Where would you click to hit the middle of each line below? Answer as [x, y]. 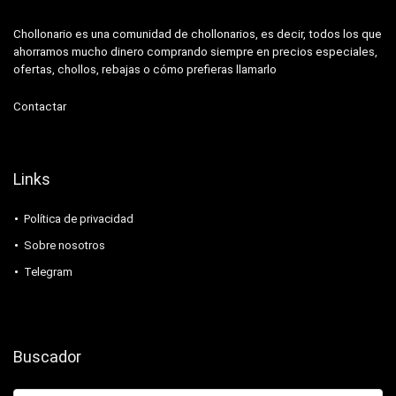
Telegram [48, 271]
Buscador [47, 356]
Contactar [40, 106]
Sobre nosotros [65, 245]
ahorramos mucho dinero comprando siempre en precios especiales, [195, 51]
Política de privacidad [79, 218]
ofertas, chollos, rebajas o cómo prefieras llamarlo [145, 69]
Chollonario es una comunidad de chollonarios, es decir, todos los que [198, 34]
